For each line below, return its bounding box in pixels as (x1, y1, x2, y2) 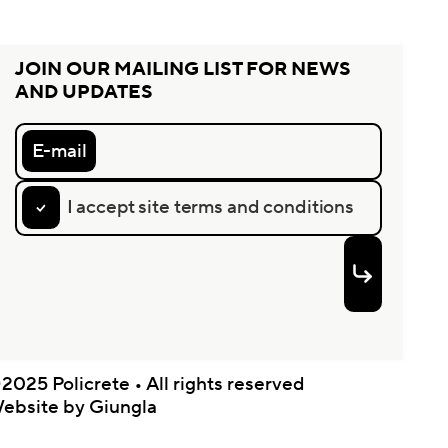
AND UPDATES (15, 80, 154, 105)
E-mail (31, 138, 87, 163)
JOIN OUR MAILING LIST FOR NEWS (15, 57, 352, 82)
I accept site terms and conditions (66, 195, 354, 220)
